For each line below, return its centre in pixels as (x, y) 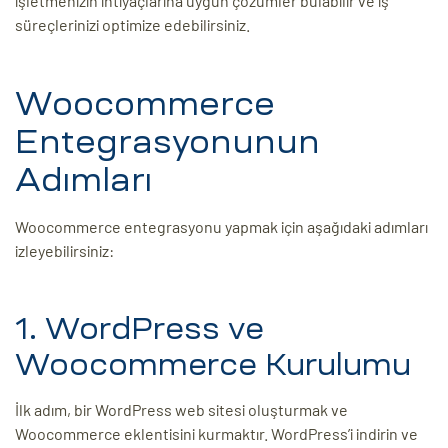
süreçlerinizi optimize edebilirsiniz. (132, 25)
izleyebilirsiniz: (64, 251)
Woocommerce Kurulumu (213, 365)
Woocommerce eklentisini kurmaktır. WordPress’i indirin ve (216, 434)
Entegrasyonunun (167, 142)
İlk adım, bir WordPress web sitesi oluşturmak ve (181, 410)
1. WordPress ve (139, 329)
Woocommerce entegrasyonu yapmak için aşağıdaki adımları (221, 227)
